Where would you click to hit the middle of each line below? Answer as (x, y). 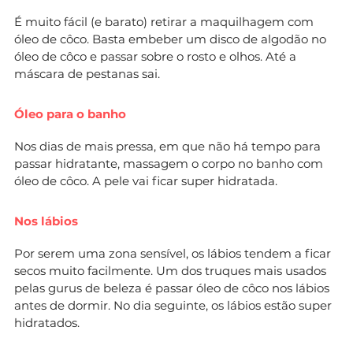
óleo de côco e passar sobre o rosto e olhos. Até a (155, 56)
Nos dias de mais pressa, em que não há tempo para (167, 146)
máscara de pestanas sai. (87, 73)
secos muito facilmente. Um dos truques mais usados (170, 270)
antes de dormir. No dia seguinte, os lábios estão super (173, 305)
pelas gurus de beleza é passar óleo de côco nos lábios (172, 288)
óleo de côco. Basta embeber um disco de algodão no (170, 39)
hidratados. (47, 322)
